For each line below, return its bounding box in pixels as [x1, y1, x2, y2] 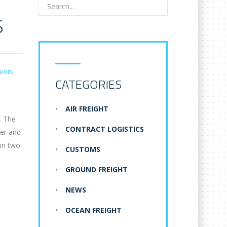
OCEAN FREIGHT [65, 205, 122, 215]
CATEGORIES [55, 75, 122, 94]
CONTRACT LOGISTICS [65, 124, 144, 134]
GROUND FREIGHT [65, 165, 128, 175]
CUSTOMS [65, 144, 100, 155]
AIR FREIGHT [65, 104, 108, 114]
